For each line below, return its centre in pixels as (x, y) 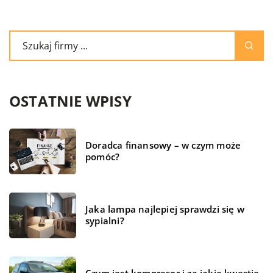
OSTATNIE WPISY (70, 101)
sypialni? (105, 221)
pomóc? (103, 157)
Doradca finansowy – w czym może (163, 145)
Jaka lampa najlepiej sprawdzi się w (165, 209)
